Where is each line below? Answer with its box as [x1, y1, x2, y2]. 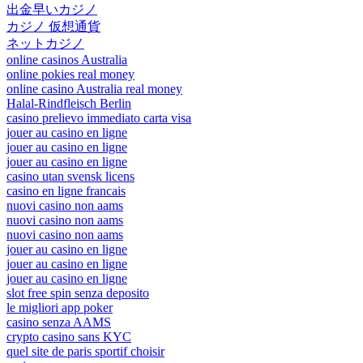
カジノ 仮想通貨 [6, 19, 100, 33]
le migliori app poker [6, 300, 113, 314]
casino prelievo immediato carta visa [6, 110, 191, 125]
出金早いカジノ [6, 2, 97, 16]
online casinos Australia [6, 52, 127, 66]
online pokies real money [6, 66, 135, 81]
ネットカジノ [6, 36, 84, 50]
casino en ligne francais [6, 183, 126, 198]
